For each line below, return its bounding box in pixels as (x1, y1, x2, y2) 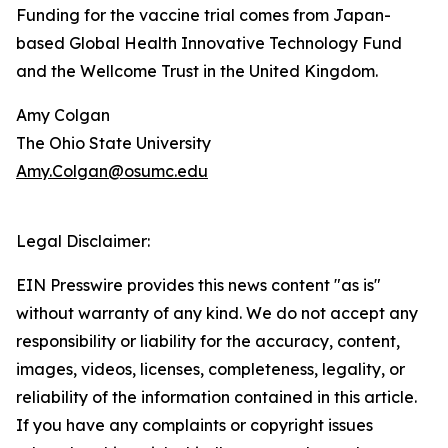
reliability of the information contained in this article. (16, 387, 417, 408)
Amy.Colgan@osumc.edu (16, 161, 208, 182)
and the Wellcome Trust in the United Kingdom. (16, 61, 378, 82)
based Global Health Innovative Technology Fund (16, 33, 402, 54)
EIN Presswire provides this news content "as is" (16, 275, 381, 296)
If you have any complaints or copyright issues (16, 415, 373, 436)
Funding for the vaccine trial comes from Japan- (16, 5, 391, 26)
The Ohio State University (16, 133, 211, 154)
